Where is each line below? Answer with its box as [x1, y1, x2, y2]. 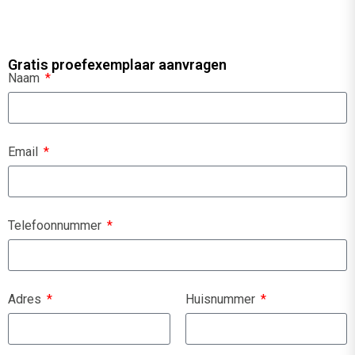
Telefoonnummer [8, 218, 105, 234]
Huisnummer [185, 292, 258, 307]
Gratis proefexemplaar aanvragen [8, 56, 227, 74]
